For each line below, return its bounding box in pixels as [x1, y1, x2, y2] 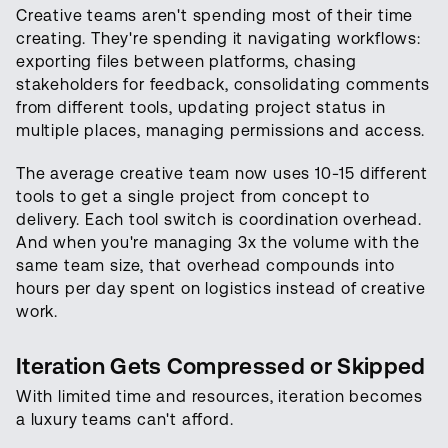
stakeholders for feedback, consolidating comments [16, 75, 431, 95]
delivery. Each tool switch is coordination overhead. [16, 210, 422, 230]
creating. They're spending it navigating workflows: [16, 29, 421, 49]
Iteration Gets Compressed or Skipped [16, 353, 426, 380]
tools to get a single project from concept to [16, 187, 370, 207]
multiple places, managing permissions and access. [16, 121, 426, 141]
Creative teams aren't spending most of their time [16, 6, 414, 26]
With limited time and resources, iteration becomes [16, 387, 423, 407]
